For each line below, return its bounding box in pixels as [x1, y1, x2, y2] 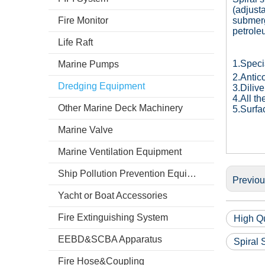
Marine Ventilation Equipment [58, 147, 182, 157]
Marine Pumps [58, 59, 119, 69]
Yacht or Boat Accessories [58, 190, 167, 201]
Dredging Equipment [58, 81, 145, 91]
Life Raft [58, 37, 93, 47]
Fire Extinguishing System [58, 212, 168, 222]
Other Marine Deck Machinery [58, 103, 183, 113]
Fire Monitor [58, 15, 108, 25]
